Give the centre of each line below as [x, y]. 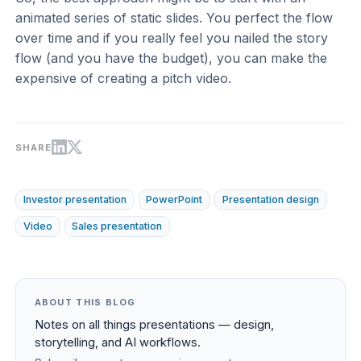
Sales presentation [117, 226]
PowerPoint [174, 199]
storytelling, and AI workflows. [117, 342]
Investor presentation [75, 199]
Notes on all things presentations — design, [154, 324]
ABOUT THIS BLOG [85, 302]
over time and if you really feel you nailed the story [172, 38]
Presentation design [270, 199]
